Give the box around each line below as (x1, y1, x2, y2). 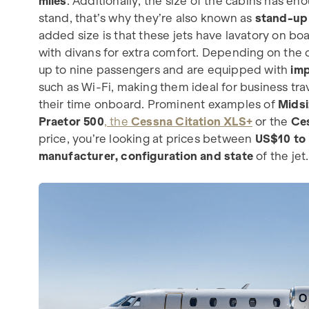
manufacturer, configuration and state (38, 148, 254, 163)
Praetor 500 (38, 114, 104, 128)
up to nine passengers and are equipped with (38, 62, 291, 77)
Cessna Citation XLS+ (131, 114, 253, 128)
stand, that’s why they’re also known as (38, 10, 255, 25)
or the (252, 114, 291, 128)
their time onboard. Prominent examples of (38, 97, 279, 111)
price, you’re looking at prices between (38, 131, 255, 146)
